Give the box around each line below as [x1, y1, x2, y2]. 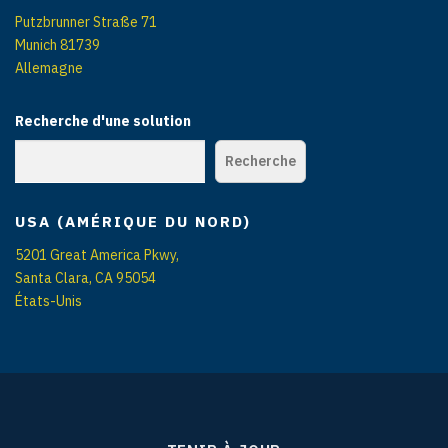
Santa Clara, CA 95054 [15, 268, 156, 287]
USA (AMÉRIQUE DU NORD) [15, 211, 251, 231]
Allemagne [15, 58, 83, 77]
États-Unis [15, 291, 82, 310]
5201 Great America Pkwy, [15, 245, 179, 264]
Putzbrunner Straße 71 [15, 12, 157, 31]
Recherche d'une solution [15, 111, 191, 130]
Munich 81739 [15, 35, 100, 54]
